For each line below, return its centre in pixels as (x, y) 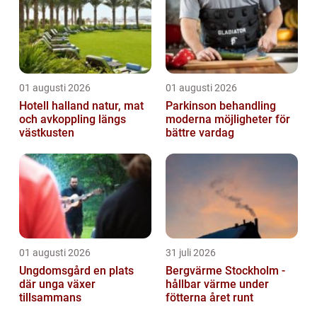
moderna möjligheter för (228, 120)
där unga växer (57, 284)
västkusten (47, 133)
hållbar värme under (217, 284)
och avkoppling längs (73, 120)
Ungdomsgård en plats (56, 271)
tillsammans (50, 298)
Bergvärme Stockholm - (225, 271)
